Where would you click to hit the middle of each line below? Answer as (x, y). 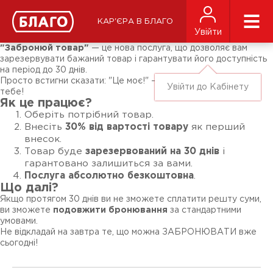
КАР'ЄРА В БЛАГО (135, 21)
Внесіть (45, 127)
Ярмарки (30, 30)
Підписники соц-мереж (61, 21)
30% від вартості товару (127, 127)
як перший (217, 127)
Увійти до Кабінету (208, 87)
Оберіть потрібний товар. (89, 115)
